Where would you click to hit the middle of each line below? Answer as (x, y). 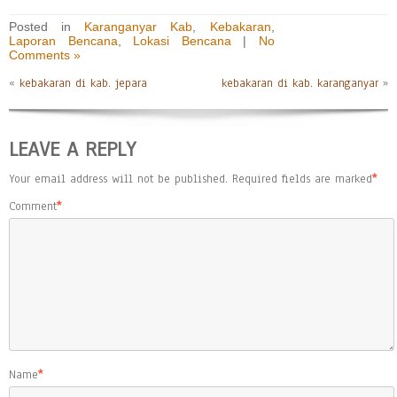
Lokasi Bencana (182, 41)
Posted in (47, 27)
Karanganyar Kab (139, 27)
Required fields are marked (302, 179)
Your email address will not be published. (118, 179)
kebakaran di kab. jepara (83, 83)
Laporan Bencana (63, 41)
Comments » (45, 55)
